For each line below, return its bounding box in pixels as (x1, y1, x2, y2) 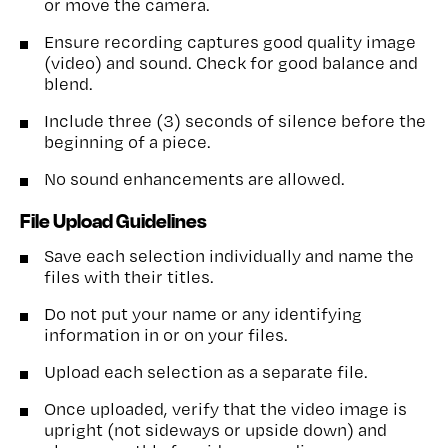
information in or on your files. (44, 324, 288, 345)
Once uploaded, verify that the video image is (44, 398, 407, 419)
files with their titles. (44, 266, 214, 287)
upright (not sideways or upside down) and (44, 419, 387, 440)
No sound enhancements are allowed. (44, 168, 345, 189)
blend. (44, 73, 93, 94)
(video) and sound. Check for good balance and (44, 52, 418, 73)
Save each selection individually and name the (44, 245, 414, 266)
